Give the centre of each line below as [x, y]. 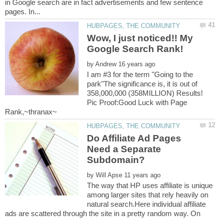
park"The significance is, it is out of [142, 83]
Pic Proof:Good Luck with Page [137, 102]
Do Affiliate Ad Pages [134, 138]
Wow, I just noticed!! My [140, 38]
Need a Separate [124, 149]
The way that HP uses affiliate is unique [150, 186]
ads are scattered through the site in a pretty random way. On [103, 214]
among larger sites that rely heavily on [148, 195]
